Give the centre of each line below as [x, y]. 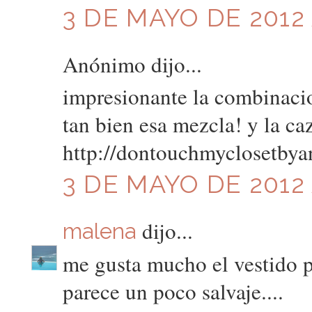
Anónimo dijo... [132, 64]
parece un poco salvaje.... [173, 291]
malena [99, 231]
